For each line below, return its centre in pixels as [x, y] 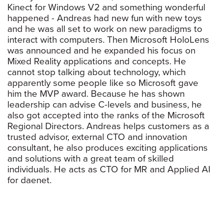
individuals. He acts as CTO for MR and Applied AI [109, 170]
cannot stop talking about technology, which [96, 72]
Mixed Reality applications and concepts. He [97, 62]
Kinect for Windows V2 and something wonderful [106, 8]
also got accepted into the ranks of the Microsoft [106, 116]
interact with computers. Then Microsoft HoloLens [108, 40]
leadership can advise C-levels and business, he [105, 105]
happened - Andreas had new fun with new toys [105, 18]
